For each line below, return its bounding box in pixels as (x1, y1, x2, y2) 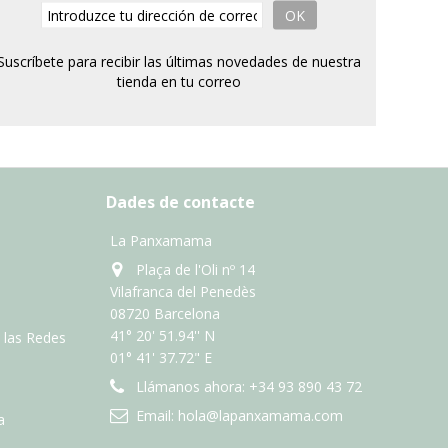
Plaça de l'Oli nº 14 (136, 260, 255, 280)
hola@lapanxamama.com (178, 406, 343, 426)
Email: (136, 406, 178, 426)
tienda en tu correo (117, 71, 242, 91)
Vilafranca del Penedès (110, 282, 256, 302)
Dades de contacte (106, 191, 255, 214)
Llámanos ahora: (136, 377, 249, 397)
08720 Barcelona (110, 304, 220, 324)
